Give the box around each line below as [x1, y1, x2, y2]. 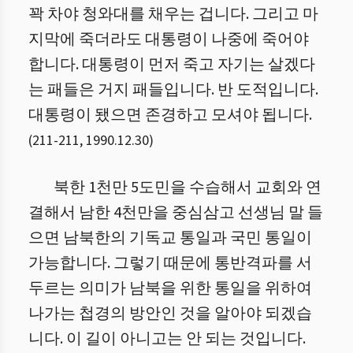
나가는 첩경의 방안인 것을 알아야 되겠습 [28, 303, 312, 325]
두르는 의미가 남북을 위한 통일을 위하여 [28, 277, 312, 299]
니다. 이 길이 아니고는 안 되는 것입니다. [28, 328, 306, 350]
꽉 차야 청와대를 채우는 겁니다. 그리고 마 [28, 3, 318, 25]
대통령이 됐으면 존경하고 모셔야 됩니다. [28, 104, 312, 126]
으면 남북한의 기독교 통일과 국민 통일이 [28, 227, 312, 249]
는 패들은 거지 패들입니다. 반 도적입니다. [28, 79, 318, 101]
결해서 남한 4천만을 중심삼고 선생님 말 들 [28, 202, 323, 224]
